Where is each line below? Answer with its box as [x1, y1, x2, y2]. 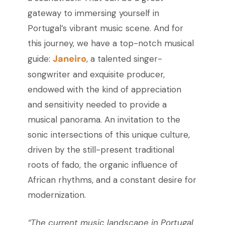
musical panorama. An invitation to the [27, 114, 180, 126]
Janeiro [52, 53, 86, 65]
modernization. [27, 189, 86, 201]
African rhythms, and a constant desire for [27, 174, 196, 186]
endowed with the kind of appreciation [27, 84, 181, 95]
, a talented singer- [86, 53, 162, 65]
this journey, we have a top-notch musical [27, 38, 194, 49]
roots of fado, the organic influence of [27, 159, 178, 171]
